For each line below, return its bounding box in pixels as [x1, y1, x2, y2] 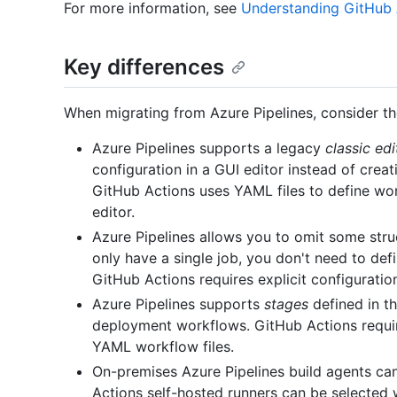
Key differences [64, 54, 224, 81]
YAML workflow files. [92, 338, 234, 356]
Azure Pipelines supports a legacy [92, 139, 325, 158]
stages [264, 295, 308, 314]
